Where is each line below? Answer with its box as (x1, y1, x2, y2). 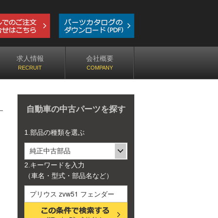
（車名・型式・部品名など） (24, 171, 113, 180)
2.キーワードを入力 (24, 161, 85, 169)
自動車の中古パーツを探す (26, 105, 126, 114)
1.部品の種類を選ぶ (24, 128, 85, 136)
